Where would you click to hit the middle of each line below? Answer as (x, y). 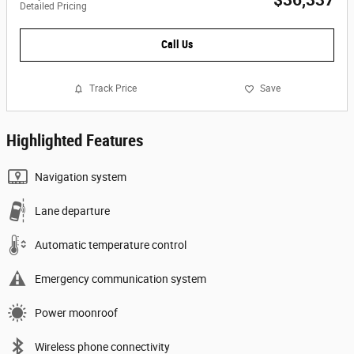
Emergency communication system (121, 279)
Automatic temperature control (111, 245)
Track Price (113, 89)
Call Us (177, 45)
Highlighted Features (75, 140)
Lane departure (72, 211)
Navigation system (81, 177)
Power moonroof (76, 313)
